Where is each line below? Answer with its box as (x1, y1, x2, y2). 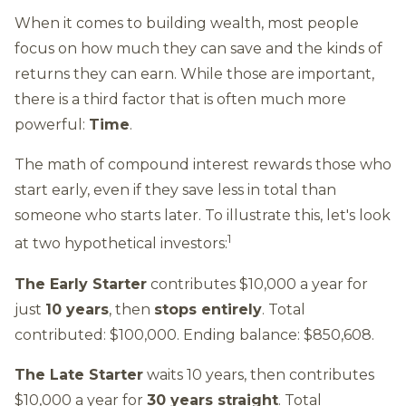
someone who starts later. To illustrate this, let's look (14, 207, 391, 225)
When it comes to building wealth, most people (14, 14, 359, 33)
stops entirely (154, 300, 262, 318)
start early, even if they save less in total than (14, 181, 336, 199)
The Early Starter (14, 275, 147, 293)
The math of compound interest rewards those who (14, 156, 391, 174)
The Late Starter (14, 365, 143, 383)
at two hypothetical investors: (14, 235, 227, 253)
